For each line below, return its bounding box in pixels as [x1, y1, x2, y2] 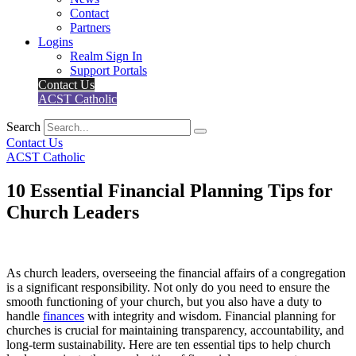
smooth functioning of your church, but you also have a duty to [6, 294, 322, 308]
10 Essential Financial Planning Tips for [6, 180, 333, 201]
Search [6, 120, 41, 133]
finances [43, 308, 84, 323]
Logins [38, 35, 73, 48]
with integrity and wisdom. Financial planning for [84, 308, 335, 323]
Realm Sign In [70, 49, 142, 63]
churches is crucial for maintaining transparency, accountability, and [6, 323, 344, 337]
